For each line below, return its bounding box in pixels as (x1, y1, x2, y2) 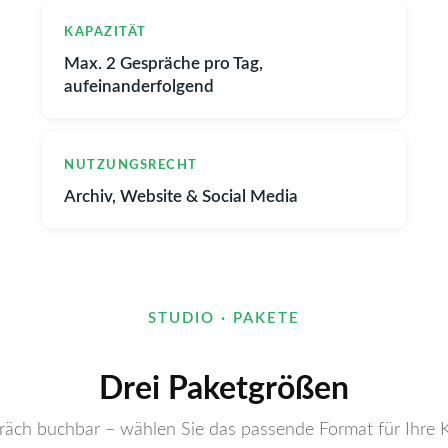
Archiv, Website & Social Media (64, 188, 298, 205)
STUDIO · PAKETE (148, 311, 300, 326)
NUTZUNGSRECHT (64, 159, 198, 172)
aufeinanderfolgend (64, 78, 214, 95)
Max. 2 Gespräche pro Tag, (64, 55, 263, 72)
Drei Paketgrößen (99, 373, 349, 405)
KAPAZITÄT (64, 26, 147, 39)
